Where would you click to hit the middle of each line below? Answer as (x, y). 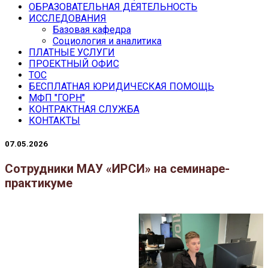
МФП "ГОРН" (57, 98)
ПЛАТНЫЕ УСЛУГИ (72, 52)
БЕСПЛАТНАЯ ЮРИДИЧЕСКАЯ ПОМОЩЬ (121, 86)
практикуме (39, 183)
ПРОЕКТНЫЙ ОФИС (74, 63)
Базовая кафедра (92, 29)
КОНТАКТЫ (54, 120)
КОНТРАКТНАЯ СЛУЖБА (84, 109)
